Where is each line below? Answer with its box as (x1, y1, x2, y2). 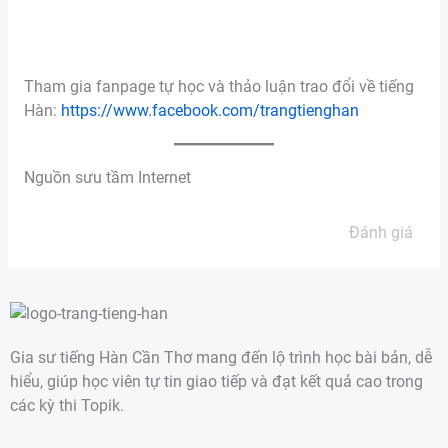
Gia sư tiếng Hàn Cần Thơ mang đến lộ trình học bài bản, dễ (10, 349, 432, 368)
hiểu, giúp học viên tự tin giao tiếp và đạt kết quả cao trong (10, 373, 423, 392)
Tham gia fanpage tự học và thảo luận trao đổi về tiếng (23, 77, 414, 96)
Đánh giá (348, 222, 413, 242)
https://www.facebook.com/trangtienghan (60, 101, 359, 120)
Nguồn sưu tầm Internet (23, 168, 191, 187)
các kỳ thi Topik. (10, 397, 124, 416)
